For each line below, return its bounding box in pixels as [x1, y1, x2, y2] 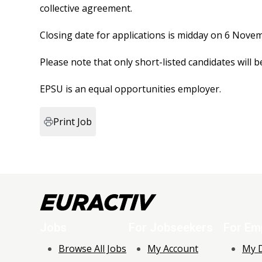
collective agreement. [40, 1, 132, 15]
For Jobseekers [129, 220, 213, 235]
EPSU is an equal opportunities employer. [40, 82, 221, 95]
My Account [147, 242, 198, 255]
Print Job [53, 115, 92, 128]
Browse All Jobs [58, 242, 126, 255]
